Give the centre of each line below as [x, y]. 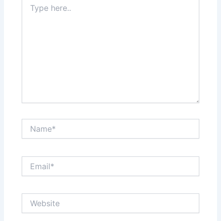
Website [35, 198]
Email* [32, 160]
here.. [31, 10]
